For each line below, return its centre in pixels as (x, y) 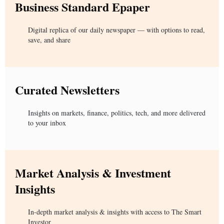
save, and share (49, 40)
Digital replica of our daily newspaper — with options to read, (116, 30)
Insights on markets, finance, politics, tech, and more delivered (117, 113)
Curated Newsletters (67, 90)
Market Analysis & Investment (93, 173)
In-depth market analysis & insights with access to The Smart (115, 212)
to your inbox (47, 123)
